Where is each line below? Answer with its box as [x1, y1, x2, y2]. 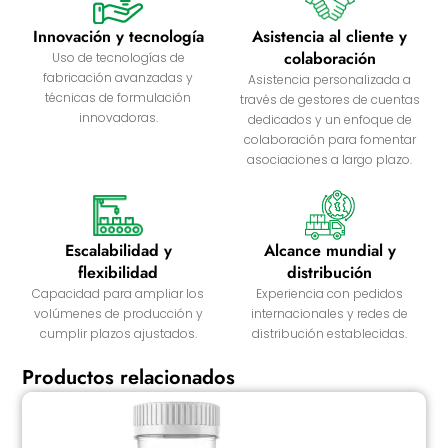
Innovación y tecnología [32, 25, 204, 49]
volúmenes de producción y [33, 305, 203, 323]
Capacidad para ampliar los [32, 285, 205, 303]
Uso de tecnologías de [51, 49, 185, 67]
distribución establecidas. [252, 325, 408, 343]
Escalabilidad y [64, 239, 172, 263]
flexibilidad [78, 261, 159, 285]
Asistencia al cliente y [252, 25, 408, 49]
